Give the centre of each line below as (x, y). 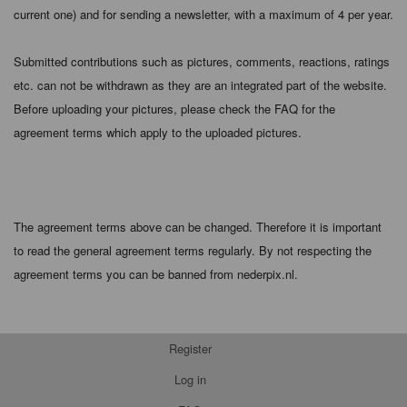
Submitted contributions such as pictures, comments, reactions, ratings (202, 61)
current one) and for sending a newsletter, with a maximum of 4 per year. (203, 14)
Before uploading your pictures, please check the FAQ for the (174, 108)
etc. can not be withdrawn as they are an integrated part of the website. (200, 84)
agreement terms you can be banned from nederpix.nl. (156, 273)
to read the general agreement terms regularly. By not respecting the (193, 250)
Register (190, 348)
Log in (190, 380)
